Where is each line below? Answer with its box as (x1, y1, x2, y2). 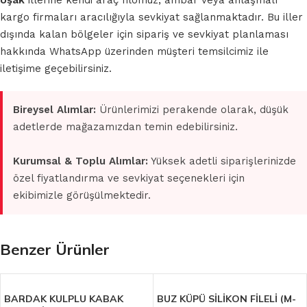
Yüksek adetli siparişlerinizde (148, 155, 296, 168)
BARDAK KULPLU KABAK (4, 293, 123, 306)
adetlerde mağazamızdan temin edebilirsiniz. (13, 121, 238, 134)
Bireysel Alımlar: (13, 103, 96, 116)
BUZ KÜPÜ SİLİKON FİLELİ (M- (157, 293, 296, 306)
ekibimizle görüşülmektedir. (13, 189, 151, 202)
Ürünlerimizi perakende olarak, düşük (96, 103, 288, 116)
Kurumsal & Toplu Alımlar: (13, 155, 148, 168)
